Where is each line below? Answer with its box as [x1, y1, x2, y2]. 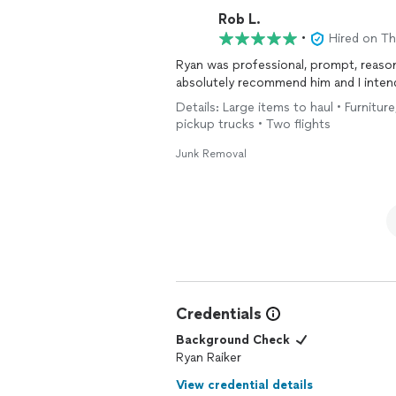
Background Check [176, 332, 290, 347]
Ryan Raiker [176, 350, 241, 365]
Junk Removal [176, 148, 247, 160]
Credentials [176, 304, 262, 324]
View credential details [176, 377, 313, 392]
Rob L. [218, 10, 261, 27]
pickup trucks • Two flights [176, 117, 331, 132]
